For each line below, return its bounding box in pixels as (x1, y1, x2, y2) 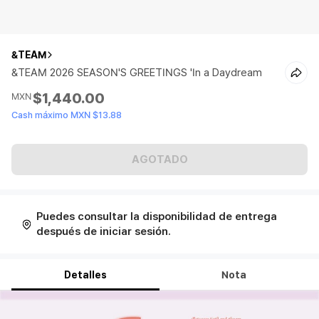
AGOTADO (131, 152, 188, 166)
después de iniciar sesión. (36, 225, 171, 238)
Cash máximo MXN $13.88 (11, 110, 122, 120)
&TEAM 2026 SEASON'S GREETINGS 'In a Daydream (11, 66, 262, 79)
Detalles (64, 269, 107, 281)
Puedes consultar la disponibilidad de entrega (36, 210, 277, 223)
